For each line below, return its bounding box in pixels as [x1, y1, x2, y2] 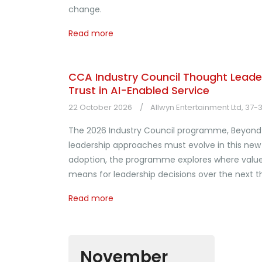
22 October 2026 [68, 102, 132, 113]
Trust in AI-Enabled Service [68, 83, 209, 98]
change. [68, 4, 102, 15]
